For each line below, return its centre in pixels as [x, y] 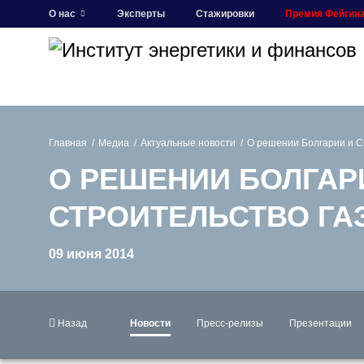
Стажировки [225, 14]
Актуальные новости [188, 143]
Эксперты [141, 14]
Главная [68, 143]
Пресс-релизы [230, 323]
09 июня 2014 [91, 254]
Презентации [321, 323]
